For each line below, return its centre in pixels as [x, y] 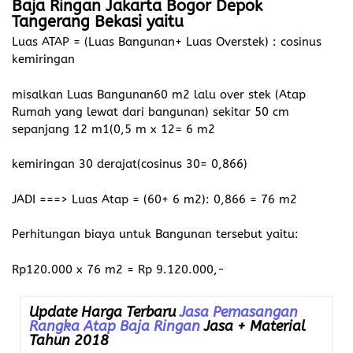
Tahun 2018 [69, 341]
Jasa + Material [253, 327]
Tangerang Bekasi [77, 22]
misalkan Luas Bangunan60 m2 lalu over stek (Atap [159, 94]
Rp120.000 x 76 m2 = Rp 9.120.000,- [118, 269]
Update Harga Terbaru [104, 312]
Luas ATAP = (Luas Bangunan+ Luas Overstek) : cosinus [167, 42]
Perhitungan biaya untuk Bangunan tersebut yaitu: [155, 234]
